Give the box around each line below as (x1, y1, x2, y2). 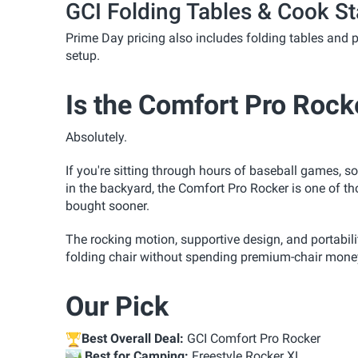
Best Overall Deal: (82, 330, 184, 346)
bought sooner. (66, 197, 149, 213)
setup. (66, 47, 100, 63)
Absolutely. (66, 129, 127, 145)
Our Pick (66, 289, 169, 322)
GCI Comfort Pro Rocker (184, 330, 320, 346)
